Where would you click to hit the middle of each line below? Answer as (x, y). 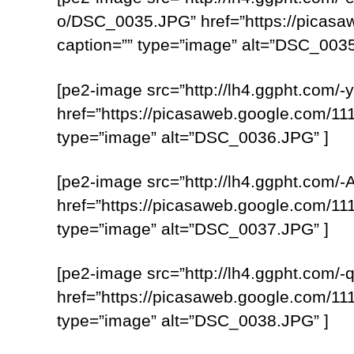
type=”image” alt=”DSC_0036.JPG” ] (193, 137)
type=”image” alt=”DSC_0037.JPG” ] (193, 228)
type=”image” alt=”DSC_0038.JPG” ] (193, 321)
